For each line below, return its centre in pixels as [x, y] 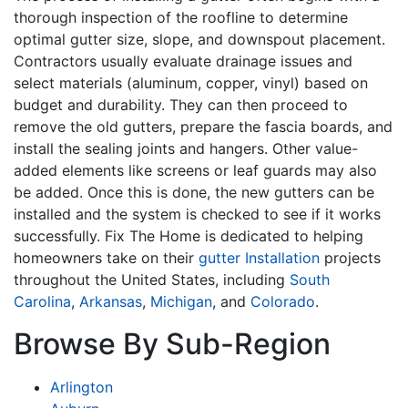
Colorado [283, 301]
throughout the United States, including [152, 279]
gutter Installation [259, 257]
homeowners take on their [106, 257]
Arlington [82, 387]
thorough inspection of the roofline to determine [181, 17]
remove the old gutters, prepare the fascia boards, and [203, 126]
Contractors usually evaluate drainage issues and [183, 61]
